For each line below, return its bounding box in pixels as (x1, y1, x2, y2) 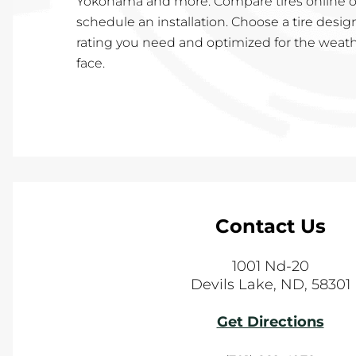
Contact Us (215, 215, 326, 238)
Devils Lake (190, 276, 273, 293)
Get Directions (216, 313, 324, 331)
